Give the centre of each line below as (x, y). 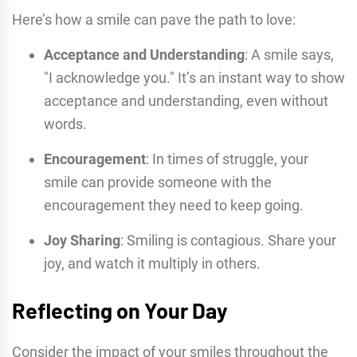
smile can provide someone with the (158, 182)
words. (65, 124)
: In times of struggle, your (227, 159)
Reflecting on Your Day (120, 310)
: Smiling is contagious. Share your (228, 240)
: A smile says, (289, 54)
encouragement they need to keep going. (174, 205)
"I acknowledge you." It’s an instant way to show (194, 77)
